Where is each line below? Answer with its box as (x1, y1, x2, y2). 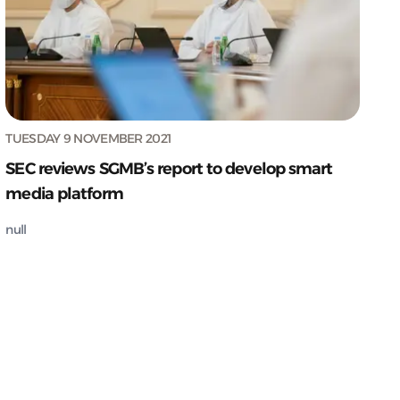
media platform (5, 183, 123, 204)
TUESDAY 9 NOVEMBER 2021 (5, 129, 171, 146)
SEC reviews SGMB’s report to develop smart (5, 158, 333, 179)
